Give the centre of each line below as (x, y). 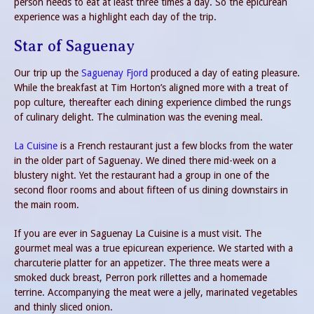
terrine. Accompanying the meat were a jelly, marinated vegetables (156, 293)
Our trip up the (48, 73)
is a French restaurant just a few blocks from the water (175, 146)
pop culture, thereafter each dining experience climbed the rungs (152, 103)
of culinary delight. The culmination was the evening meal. (138, 117)
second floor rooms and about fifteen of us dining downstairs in (151, 190)
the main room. (47, 205)
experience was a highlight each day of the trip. (115, 16)
